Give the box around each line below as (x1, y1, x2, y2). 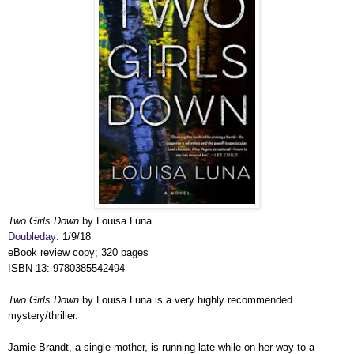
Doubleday (8, 230, 56, 243)
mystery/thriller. (8, 309, 78, 322)
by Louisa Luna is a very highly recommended (79, 293, 292, 306)
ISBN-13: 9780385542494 (8, 262, 125, 274)
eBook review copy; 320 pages (8, 246, 149, 258)
